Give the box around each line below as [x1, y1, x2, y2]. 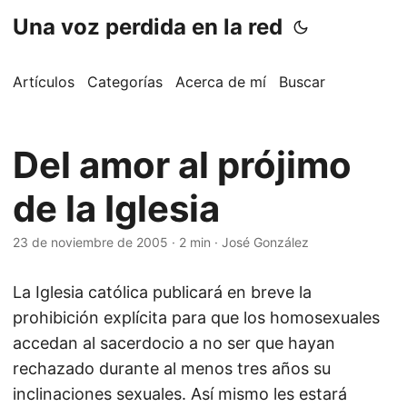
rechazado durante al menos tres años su [13, 359, 331, 378]
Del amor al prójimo [13, 143, 352, 187]
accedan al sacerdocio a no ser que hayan [13, 333, 335, 352]
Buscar [279, 73, 325, 91]
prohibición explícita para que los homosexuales [13, 308, 380, 327]
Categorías [87, 73, 163, 91]
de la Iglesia [13, 186, 220, 231]
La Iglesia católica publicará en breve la [13, 283, 312, 302]
